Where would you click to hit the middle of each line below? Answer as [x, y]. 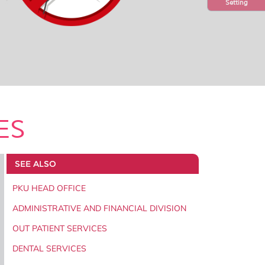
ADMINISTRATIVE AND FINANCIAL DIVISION [99, 208]
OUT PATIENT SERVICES [60, 228]
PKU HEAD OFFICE [49, 188]
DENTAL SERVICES [49, 248]
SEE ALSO [35, 164]
